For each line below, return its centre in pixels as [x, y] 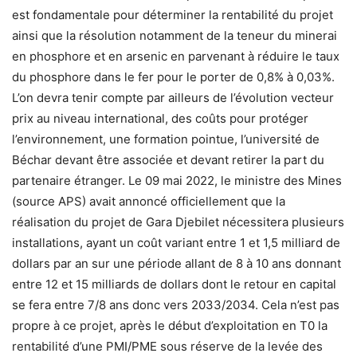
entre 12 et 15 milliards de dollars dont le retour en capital [174, 284]
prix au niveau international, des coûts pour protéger [160, 119]
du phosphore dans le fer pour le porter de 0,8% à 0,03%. [173, 77]
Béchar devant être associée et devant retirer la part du [168, 160]
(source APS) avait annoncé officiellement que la [149, 202]
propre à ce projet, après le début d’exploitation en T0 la [170, 326]
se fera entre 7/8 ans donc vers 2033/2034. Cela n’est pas [176, 305]
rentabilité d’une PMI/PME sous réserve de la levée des [167, 347]
